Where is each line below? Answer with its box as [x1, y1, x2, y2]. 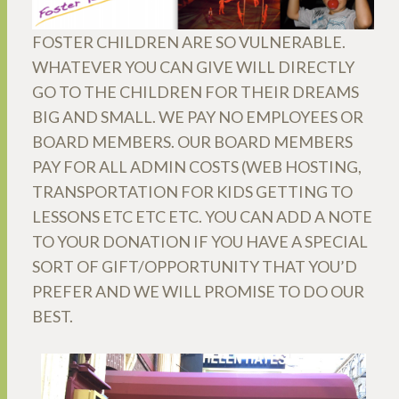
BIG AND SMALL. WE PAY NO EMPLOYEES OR [32, 106, 363, 126]
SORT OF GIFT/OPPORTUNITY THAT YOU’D [32, 256, 357, 276]
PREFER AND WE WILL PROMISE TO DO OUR [32, 281, 364, 301]
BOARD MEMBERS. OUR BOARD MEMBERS [32, 131, 353, 151]
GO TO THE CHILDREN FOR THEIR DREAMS [32, 81, 359, 102]
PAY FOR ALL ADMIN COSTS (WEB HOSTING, [32, 156, 362, 176]
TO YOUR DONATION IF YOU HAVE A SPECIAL [32, 231, 368, 251]
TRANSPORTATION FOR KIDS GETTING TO [32, 181, 353, 201]
